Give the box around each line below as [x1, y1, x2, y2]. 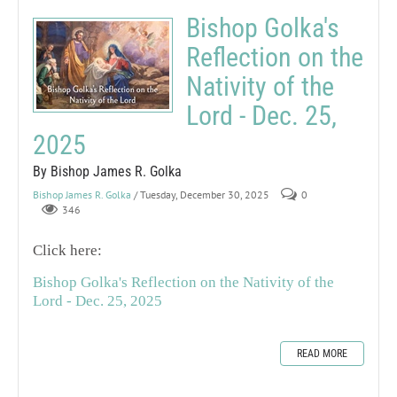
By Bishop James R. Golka [33, 162, 182, 180]
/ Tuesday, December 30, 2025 [134, 187, 269, 201]
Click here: [33, 241, 102, 259]
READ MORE [297, 346, 347, 360]
